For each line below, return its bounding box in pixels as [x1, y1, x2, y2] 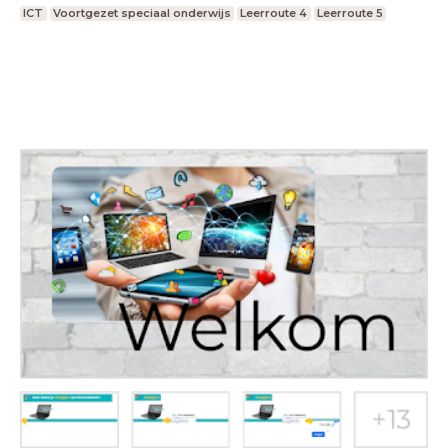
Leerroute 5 [317, 6, 384, 21]
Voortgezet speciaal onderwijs [52, 6, 231, 21]
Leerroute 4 [240, 6, 308, 21]
